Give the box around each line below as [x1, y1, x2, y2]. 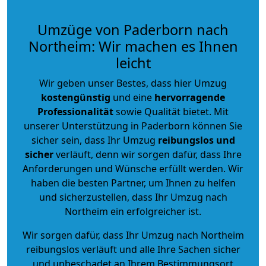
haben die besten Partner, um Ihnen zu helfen [30, 176, 236, 189]
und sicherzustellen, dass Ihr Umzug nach [39, 190, 227, 204]
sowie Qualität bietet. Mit [113, 104, 229, 118]
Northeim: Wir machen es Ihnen [28, 36, 238, 56]
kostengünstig [41, 90, 110, 104]
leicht [115, 53, 151, 72]
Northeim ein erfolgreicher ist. [65, 204, 201, 218]
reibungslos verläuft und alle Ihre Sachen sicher [26, 242, 240, 256]
